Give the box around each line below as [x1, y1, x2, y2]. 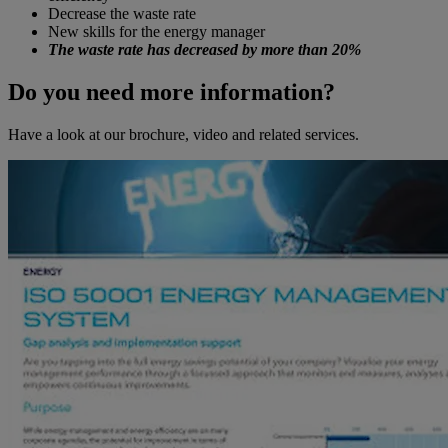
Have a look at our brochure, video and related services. [8, 126, 359, 144]
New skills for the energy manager [48, 23, 265, 41]
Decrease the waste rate [48, 5, 196, 23]
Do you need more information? [8, 79, 335, 106]
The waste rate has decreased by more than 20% [48, 41, 361, 59]
